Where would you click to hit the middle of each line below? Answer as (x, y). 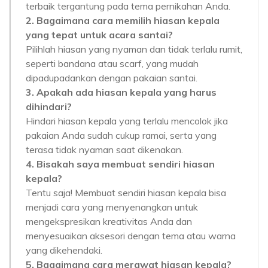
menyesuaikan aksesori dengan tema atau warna (131, 236)
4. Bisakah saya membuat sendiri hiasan (120, 164)
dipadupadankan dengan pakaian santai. (112, 78)
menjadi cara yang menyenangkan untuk (112, 207)
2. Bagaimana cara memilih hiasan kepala (123, 20)
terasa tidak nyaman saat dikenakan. (104, 150)
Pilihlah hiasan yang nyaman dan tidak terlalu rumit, (134, 49)
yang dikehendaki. (64, 250)
